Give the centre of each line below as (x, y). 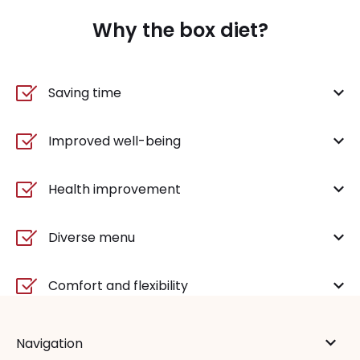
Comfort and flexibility (118, 286)
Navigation (49, 344)
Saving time (85, 93)
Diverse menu (92, 238)
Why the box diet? (180, 31)
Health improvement (115, 190)
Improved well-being (115, 141)
